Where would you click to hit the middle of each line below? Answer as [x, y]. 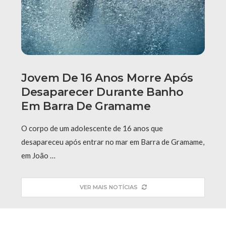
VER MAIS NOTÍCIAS [108, 187]
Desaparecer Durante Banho [102, 92]
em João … [38, 155]
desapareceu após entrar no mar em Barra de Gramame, [113, 142]
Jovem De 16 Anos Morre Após [107, 78]
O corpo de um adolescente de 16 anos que [92, 128]
